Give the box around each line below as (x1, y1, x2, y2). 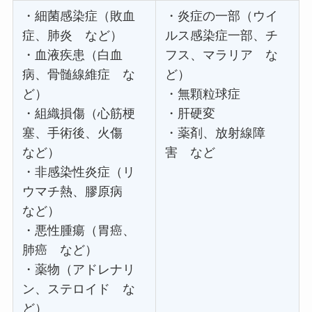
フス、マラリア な (165, 47, 279, 62)
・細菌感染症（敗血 (22, 8, 136, 23)
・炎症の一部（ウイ (165, 8, 279, 23)
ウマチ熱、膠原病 (22, 184, 136, 198)
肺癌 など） (22, 242, 98, 257)
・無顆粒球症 (165, 86, 241, 101)
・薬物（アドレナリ (22, 262, 136, 276)
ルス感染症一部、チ (165, 28, 279, 42)
